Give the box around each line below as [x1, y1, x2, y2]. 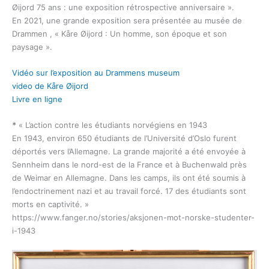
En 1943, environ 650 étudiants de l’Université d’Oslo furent [12, 133, 237, 143]
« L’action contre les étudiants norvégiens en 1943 [16, 119, 207, 130]
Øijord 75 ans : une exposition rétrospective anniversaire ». [12, 2, 234, 13]
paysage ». [12, 42, 52, 52]
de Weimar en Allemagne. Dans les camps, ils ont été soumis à [12, 172, 246, 183]
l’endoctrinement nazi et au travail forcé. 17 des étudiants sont [12, 186, 246, 196]
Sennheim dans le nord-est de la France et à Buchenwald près [12, 159, 247, 169]
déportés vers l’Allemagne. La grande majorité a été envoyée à [12, 146, 246, 156]
